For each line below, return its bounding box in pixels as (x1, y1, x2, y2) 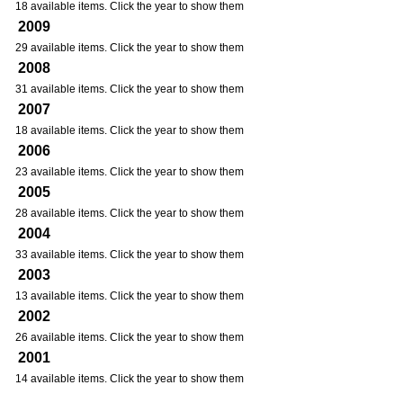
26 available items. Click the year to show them (15, 331, 244, 344)
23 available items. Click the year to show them (15, 166, 244, 178)
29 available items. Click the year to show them (15, 41, 244, 54)
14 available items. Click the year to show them (15, 372, 244, 385)
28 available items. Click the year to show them (15, 207, 244, 219)
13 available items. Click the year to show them (15, 290, 244, 302)
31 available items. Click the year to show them (15, 83, 244, 95)
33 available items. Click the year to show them (15, 248, 244, 261)
